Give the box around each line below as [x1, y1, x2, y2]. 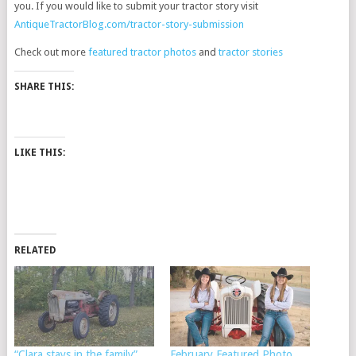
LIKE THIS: [14, 146, 65, 158]
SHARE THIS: [14, 80, 74, 92]
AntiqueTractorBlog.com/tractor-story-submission [14, 17, 244, 30]
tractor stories [218, 45, 283, 58]
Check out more [14, 45, 88, 58]
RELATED [14, 244, 56, 256]
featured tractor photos [87, 45, 196, 58]
